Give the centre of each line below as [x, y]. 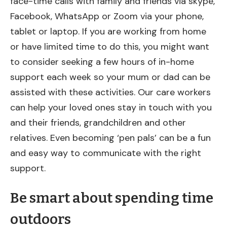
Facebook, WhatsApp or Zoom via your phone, [107, 16]
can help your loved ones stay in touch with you [111, 108]
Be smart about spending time [112, 198]
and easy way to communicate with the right [106, 153]
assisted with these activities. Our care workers [110, 92]
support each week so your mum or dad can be [110, 77]
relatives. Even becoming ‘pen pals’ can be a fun [110, 138]
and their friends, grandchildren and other [98, 123]
